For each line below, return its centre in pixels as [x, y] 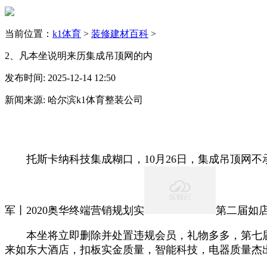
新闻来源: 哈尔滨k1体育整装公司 [74, 100]
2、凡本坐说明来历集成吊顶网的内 [79, 55]
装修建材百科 [120, 33]
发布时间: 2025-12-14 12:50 [60, 77]
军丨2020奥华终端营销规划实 [74, 210]
